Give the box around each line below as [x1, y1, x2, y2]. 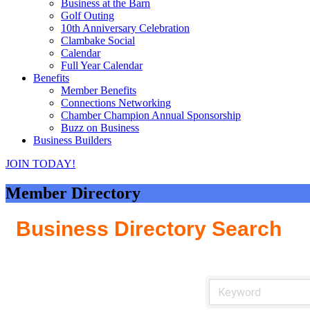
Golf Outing [61, 10, 114, 21]
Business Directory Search [16, 217, 282, 241]
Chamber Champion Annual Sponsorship [61, 109, 241, 121]
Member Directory [6, 183, 140, 202]
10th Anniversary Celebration [61, 22, 190, 34]
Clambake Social [61, 35, 135, 46]
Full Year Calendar [61, 60, 143, 71]
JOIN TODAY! [6, 158, 75, 170]
